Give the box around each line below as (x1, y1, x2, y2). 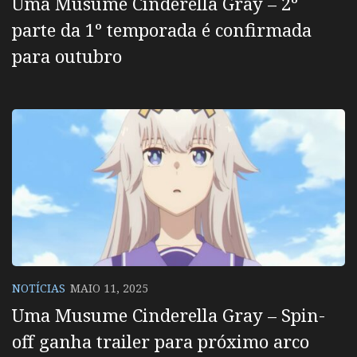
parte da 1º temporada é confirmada (12, 18, 312, 42)
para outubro (12, 44, 122, 69)
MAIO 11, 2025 (70, 280, 148, 296)
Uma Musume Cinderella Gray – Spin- (12, 302, 325, 327)
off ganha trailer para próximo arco (12, 328, 309, 353)
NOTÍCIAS (12, 280, 65, 296)
